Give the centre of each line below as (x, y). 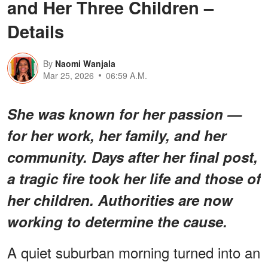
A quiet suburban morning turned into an (134, 252)
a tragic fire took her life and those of (134, 178)
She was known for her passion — (124, 113)
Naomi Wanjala (85, 63)
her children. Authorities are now (120, 200)
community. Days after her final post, (133, 156)
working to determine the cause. (117, 221)
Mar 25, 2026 (68, 75)
